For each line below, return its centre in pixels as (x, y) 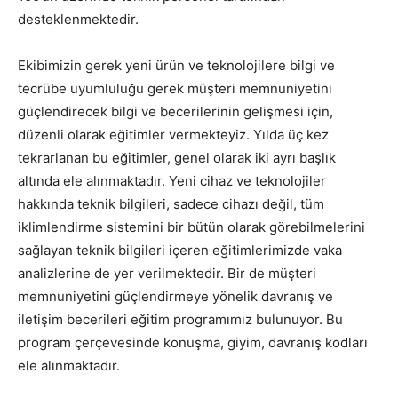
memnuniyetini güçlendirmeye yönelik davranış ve (175, 296)
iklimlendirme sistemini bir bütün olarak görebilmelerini (191, 227)
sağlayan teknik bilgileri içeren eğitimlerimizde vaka (180, 250)
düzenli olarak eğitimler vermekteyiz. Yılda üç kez (173, 134)
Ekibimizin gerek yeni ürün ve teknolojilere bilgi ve (176, 65)
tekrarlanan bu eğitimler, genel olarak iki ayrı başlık (177, 157)
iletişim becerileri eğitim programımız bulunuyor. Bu (180, 319)
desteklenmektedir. (78, 19)
